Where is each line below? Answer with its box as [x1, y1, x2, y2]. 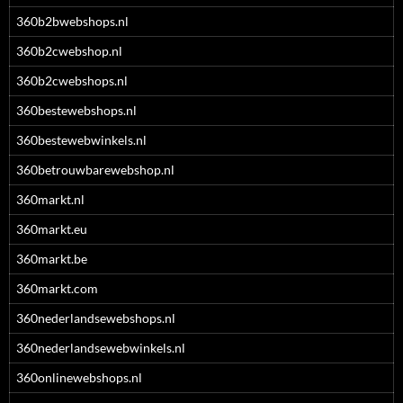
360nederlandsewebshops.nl [16, 310, 175, 326]
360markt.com [16, 281, 98, 296]
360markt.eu [16, 221, 87, 237]
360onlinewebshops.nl [16, 370, 142, 385]
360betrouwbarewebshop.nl [16, 162, 175, 177]
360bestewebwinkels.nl [16, 132, 147, 148]
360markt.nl [16, 192, 85, 207]
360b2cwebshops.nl [16, 73, 128, 88]
